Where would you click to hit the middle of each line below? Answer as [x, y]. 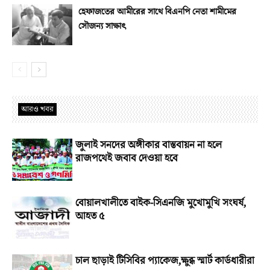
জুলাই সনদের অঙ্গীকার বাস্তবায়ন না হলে [149, 145]
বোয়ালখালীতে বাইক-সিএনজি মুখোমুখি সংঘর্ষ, [161, 203]
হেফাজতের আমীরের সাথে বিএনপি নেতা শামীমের [157, 11]
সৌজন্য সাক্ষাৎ [102, 26]
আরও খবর [37, 109]
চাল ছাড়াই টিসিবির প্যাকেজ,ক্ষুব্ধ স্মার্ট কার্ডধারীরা [165, 261]
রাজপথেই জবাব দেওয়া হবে [127, 158]
